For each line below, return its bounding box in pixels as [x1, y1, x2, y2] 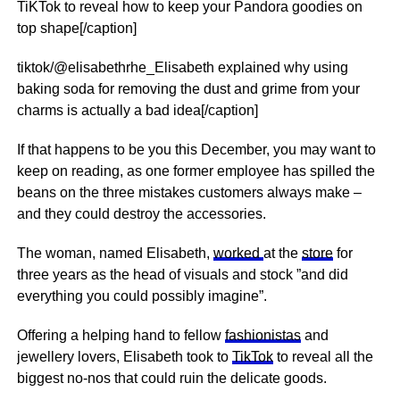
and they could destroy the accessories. [16, 206, 266, 221]
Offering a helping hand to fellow [16, 328, 225, 343]
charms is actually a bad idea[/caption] [16, 103, 258, 118]
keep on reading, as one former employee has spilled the [16, 163, 375, 179]
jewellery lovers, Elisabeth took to [16, 349, 232, 364]
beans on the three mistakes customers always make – [16, 185, 362, 200]
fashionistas [224, 328, 301, 343]
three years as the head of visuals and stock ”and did [16, 267, 348, 282]
